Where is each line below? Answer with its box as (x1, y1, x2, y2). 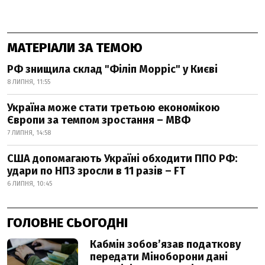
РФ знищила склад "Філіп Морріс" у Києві (7, 63, 218, 76)
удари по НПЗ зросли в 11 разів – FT (7, 164, 185, 177)
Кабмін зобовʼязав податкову (90, 238, 241, 251)
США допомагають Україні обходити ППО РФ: (7, 152, 237, 165)
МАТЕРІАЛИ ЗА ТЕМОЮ (7, 40, 143, 56)
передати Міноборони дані (90, 250, 228, 263)
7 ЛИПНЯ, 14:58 (7, 129, 51, 137)
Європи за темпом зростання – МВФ (7, 114, 190, 127)
